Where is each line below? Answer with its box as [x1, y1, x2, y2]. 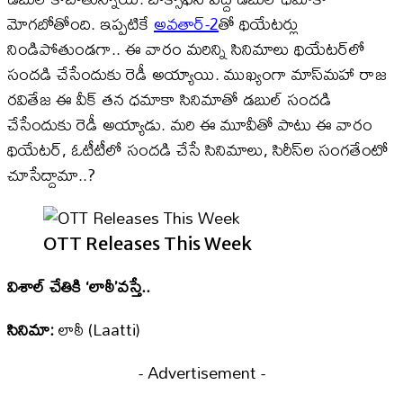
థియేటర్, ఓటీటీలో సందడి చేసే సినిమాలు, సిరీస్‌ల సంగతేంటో [7, 133, 389, 167]
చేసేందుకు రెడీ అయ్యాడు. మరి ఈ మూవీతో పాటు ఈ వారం [7, 108, 372, 142]
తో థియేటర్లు [219, 7, 299, 41]
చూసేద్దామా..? [7, 158, 95, 193]
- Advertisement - [138, 356, 265, 390]
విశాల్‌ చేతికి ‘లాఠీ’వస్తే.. [7, 270, 150, 304]
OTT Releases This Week [43, 232, 252, 255]
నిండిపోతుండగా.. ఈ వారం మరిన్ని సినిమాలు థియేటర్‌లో [7, 32, 365, 67]
